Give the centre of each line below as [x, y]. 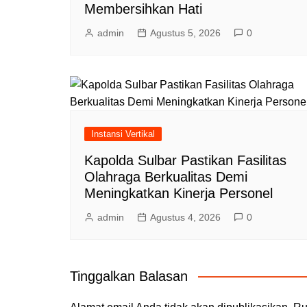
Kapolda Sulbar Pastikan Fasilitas [185, 160]
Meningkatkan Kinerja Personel [179, 193]
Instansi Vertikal [123, 134]
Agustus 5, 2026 [185, 33]
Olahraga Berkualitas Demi [166, 176]
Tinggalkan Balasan [129, 276]
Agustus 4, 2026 [185, 217]
